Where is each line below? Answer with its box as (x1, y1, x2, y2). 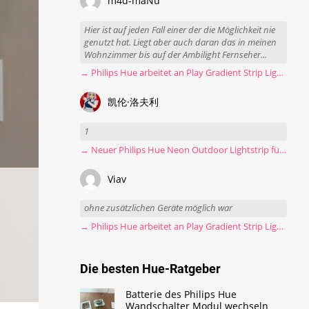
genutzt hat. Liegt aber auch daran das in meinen (84, 36, 277, 48)
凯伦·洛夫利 (108, 95, 159, 109)
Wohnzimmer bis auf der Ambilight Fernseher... (84, 48, 268, 61)
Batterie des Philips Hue (126, 287, 237, 301)
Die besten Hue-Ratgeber (80, 261, 221, 276)
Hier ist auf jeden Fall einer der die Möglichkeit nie (84, 23, 276, 36)
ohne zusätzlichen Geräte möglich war (84, 202, 233, 215)
